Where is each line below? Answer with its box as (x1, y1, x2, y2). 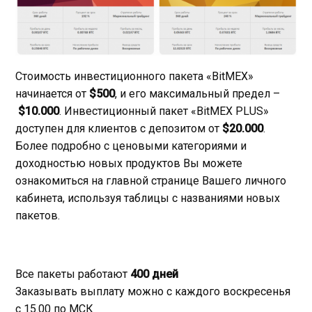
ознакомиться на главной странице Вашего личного (15, 173, 286, 187)
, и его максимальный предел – (115, 86, 280, 100)
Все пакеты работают (15, 267, 130, 281)
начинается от (15, 86, 89, 100)
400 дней (130, 267, 178, 281)
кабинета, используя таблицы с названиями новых (15, 191, 280, 205)
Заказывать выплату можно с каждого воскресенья (15, 284, 290, 298)
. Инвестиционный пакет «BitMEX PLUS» (59, 104, 269, 118)
